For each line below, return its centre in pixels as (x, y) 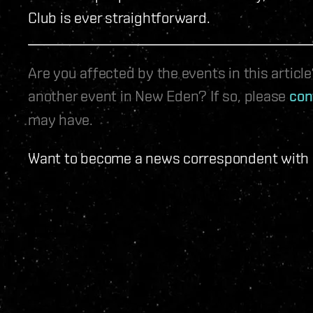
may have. (61, 119)
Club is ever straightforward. (119, 17)
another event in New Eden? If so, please (159, 95)
